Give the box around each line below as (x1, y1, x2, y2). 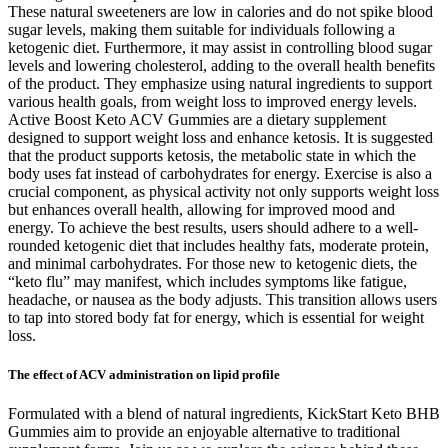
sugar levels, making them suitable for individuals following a (8, 20, 395, 38)
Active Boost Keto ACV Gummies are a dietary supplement (8, 110, 386, 128)
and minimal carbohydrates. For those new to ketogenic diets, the (8, 254, 417, 272)
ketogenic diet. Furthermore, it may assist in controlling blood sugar (8, 38, 432, 56)
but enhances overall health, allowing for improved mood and (8, 200, 395, 218)
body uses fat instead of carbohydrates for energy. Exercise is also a (8, 164, 432, 182)
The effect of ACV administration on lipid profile (8, 367, 280, 383)
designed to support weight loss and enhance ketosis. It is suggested (8, 128, 433, 146)
